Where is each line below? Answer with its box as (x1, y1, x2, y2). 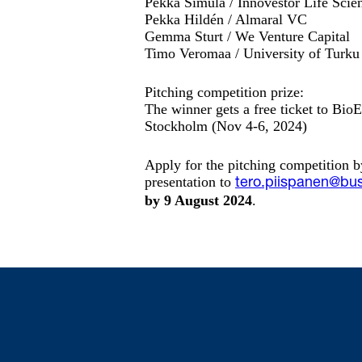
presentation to (145, 174, 235, 190)
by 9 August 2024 (145, 192, 252, 208)
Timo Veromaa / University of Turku (145, 45, 360, 61)
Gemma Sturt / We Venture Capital (145, 28, 350, 44)
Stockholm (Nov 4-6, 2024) (145, 118, 307, 134)
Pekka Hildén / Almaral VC (145, 11, 307, 27)
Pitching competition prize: (145, 84, 304, 100)
